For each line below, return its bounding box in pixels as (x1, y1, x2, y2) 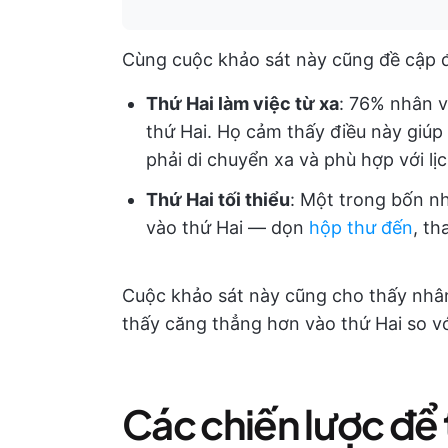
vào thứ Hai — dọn (146, 217, 309, 238)
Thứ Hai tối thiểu (146, 189, 290, 210)
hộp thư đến (309, 217, 413, 238)
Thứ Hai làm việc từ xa (146, 93, 339, 114)
